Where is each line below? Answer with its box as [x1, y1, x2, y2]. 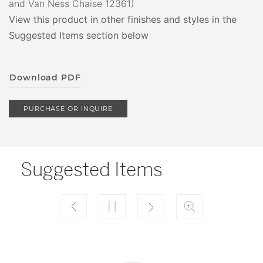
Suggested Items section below [9, 29, 149, 41]
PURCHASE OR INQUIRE [23, 104, 113, 113]
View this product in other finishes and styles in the [9, 14, 237, 25]
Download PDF [9, 72, 81, 83]
